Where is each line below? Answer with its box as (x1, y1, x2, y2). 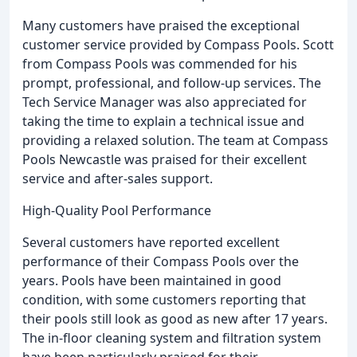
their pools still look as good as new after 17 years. (22, 310, 328, 328)
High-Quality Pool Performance (22, 202, 211, 220)
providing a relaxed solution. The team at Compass (22, 131, 328, 150)
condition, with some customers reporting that (22, 291, 306, 309)
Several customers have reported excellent (22, 233, 280, 252)
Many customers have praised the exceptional (22, 17, 300, 35)
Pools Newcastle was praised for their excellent (22, 151, 307, 169)
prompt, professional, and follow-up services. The (22, 74, 321, 92)
